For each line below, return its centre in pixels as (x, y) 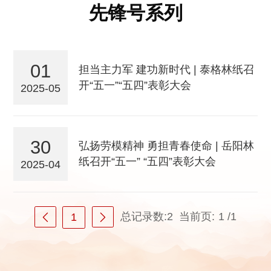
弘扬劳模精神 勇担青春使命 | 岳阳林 (166, 146)
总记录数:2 (146, 216)
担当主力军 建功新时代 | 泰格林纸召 (166, 70)
